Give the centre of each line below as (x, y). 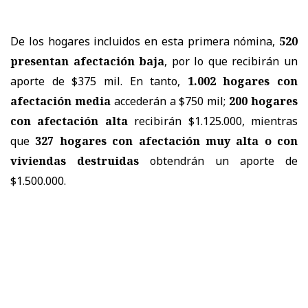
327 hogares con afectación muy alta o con (166, 141)
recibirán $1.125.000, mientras (213, 121)
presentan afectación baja (88, 62)
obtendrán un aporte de (218, 161)
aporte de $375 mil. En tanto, (99, 81)
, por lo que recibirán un (231, 62)
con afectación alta (69, 121)
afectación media (60, 101)
